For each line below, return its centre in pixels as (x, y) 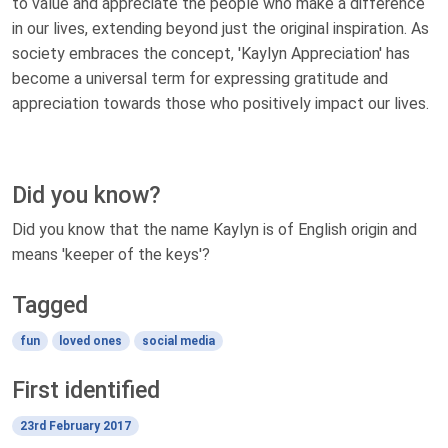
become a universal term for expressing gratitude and (200, 79)
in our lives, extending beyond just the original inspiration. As (220, 29)
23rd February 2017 (75, 426)
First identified (86, 390)
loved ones (91, 341)
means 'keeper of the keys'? (111, 255)
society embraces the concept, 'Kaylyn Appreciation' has (211, 54)
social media (178, 341)
